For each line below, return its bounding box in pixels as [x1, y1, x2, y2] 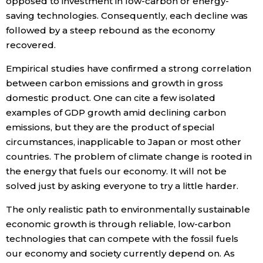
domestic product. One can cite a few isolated [6, 92, 215, 103]
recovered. [6, 39, 56, 50]
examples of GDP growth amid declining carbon [6, 106, 226, 118]
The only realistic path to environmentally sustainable [6, 203, 251, 215]
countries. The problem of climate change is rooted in [6, 150, 252, 162]
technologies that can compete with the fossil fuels [6, 232, 239, 244]
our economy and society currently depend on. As [6, 247, 235, 259]
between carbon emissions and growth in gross [6, 77, 223, 89]
